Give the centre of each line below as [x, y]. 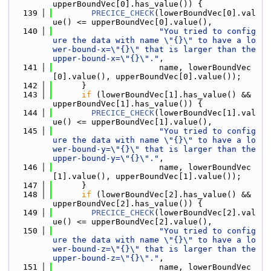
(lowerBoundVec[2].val [205, 213]
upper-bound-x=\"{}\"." [106, 58]
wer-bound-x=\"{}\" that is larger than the [154, 49]
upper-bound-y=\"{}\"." [106, 158]
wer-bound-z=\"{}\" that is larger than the [154, 249]
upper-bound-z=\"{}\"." [106, 258]
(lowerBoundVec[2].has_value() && [171, 194]
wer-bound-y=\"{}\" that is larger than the [154, 149]
